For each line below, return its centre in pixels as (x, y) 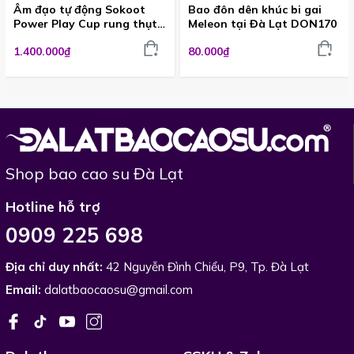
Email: (25, 290)
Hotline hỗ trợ (53, 207)
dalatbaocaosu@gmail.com (119, 290)
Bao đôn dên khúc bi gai (254, 9)
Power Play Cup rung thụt (85, 24)
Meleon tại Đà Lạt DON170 (262, 24)
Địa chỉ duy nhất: (56, 267)
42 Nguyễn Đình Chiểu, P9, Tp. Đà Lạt (207, 267)
